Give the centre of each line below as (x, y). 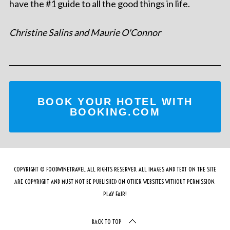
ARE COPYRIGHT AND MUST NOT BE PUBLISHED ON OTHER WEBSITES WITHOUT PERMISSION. (115, 181)
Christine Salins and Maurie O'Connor (85, 32)
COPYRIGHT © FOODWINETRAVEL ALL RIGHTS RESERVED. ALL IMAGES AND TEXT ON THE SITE (115, 169)
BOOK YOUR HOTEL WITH (115, 101)
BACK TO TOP (107, 221)
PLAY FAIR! (115, 194)
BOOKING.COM (115, 112)
